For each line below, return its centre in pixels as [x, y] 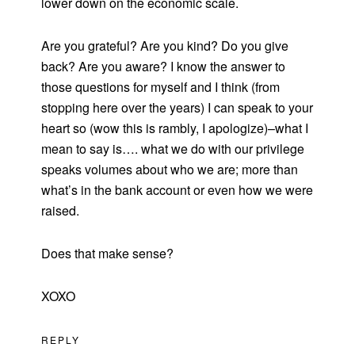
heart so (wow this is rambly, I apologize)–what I [175, 128]
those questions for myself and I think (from [161, 87]
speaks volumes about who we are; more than [170, 170]
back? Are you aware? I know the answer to [164, 67]
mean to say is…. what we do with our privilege [173, 149]
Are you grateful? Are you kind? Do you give [165, 46]
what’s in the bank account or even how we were [177, 190]
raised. [61, 211]
